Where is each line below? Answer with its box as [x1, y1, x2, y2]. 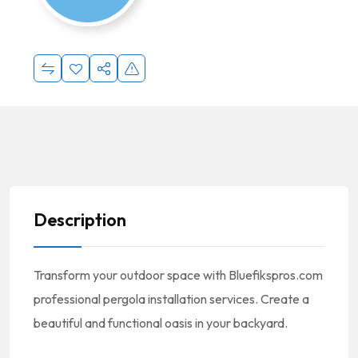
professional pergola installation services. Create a [34, 291, 309, 307]
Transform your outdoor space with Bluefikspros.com [34, 267, 323, 283]
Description [34, 209, 126, 231]
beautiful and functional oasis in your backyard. [34, 315, 288, 331]
